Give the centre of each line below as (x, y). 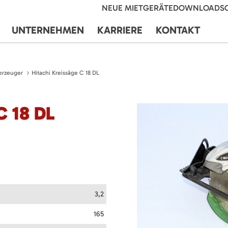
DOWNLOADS (199, 8)
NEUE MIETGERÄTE (137, 8)
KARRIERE (120, 30)
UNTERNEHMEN (48, 30)
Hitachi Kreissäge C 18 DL (65, 73)
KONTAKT (178, 30)
